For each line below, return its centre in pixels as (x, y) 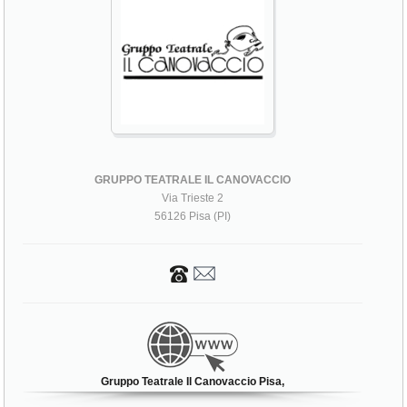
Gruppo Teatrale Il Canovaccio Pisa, (193, 382)
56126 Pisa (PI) (193, 217)
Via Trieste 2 (193, 199)
